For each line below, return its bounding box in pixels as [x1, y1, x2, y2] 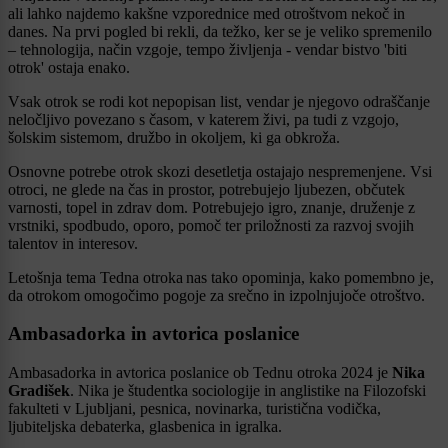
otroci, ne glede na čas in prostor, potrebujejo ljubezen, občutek [8, 180, 405, 198]
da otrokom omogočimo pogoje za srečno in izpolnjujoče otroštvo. [8, 286, 425, 304]
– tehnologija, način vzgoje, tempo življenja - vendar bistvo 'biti [8, 40, 407, 58]
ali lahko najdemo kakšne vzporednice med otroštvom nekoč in [8, 4, 405, 22]
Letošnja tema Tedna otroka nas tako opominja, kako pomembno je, [8, 268, 434, 286]
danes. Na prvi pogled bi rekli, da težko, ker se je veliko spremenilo [8, 22, 432, 40]
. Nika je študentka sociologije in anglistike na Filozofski [70, 382, 426, 400]
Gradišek [8, 382, 70, 400]
